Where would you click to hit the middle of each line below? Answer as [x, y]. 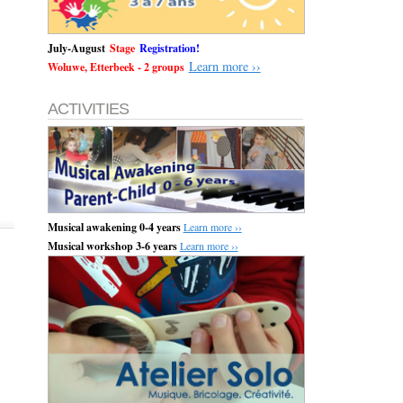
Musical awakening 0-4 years [114, 227]
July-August [76, 49]
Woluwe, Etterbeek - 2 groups [116, 67]
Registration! [169, 49]
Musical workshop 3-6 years [112, 246]
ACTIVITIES [88, 109]
